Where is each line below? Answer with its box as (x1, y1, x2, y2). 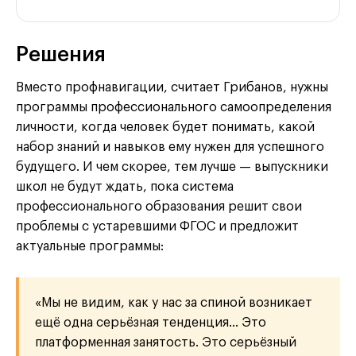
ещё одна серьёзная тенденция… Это (35, 316, 266, 330)
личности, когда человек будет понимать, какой (16, 121, 315, 134)
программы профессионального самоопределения (16, 101, 331, 114)
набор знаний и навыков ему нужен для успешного (16, 141, 324, 154)
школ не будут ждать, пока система (16, 180, 234, 194)
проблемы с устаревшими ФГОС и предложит (16, 220, 299, 234)
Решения (16, 44, 106, 66)
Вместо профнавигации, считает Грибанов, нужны (16, 81, 328, 95)
